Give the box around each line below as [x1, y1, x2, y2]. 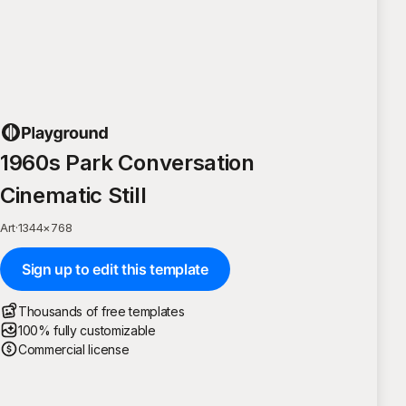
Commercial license [18, 341, 130, 357]
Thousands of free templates [18, 303, 185, 319]
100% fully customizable [18, 322, 156, 338]
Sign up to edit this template [22, 259, 208, 278]
